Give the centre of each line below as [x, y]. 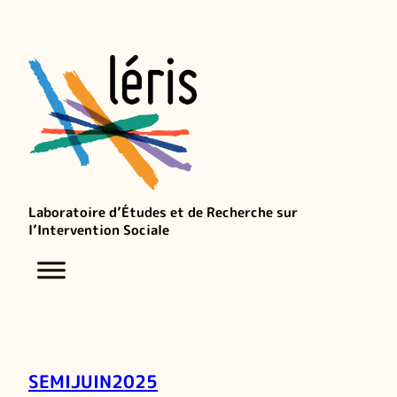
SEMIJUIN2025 [93, 381]
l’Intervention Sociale [99, 230]
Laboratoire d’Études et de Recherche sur [163, 212]
